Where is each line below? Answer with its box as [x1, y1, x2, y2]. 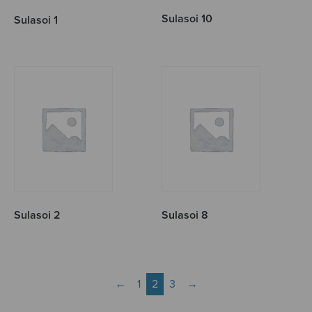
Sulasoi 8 [162, 208, 209, 223]
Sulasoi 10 [162, 12, 213, 26]
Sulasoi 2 [14, 208, 61, 223]
